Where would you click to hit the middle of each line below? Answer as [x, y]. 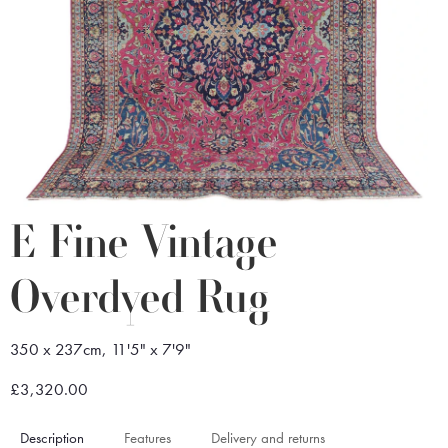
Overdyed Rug [140, 299]
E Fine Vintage [144, 244]
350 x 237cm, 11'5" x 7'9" [100, 349]
